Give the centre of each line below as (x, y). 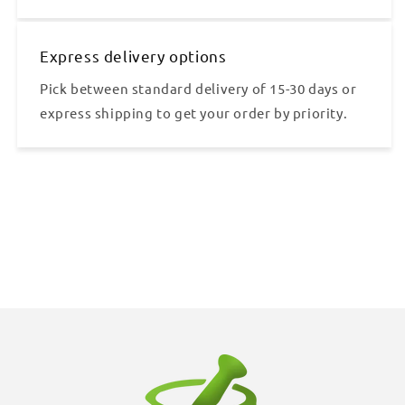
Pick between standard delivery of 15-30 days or (198, 88)
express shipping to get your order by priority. (194, 112)
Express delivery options (133, 55)
